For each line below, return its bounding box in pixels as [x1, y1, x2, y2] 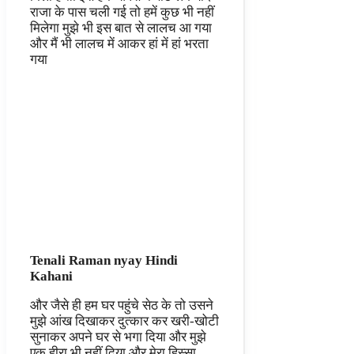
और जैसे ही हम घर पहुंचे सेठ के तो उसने [30, 298, 213, 314]
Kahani [30, 269, 73, 284]
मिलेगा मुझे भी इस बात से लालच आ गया [30, 21, 212, 36]
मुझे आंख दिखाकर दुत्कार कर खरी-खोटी [30, 314, 219, 330]
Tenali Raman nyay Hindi [30, 253, 178, 269]
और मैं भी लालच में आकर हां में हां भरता [30, 36, 209, 52]
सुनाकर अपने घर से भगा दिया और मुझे [30, 330, 206, 345]
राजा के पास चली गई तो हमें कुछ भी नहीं [30, 5, 214, 21]
